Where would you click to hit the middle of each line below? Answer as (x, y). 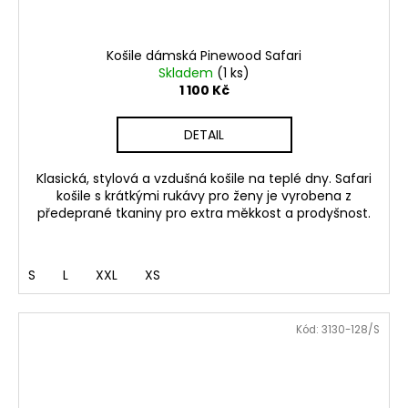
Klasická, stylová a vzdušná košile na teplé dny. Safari (204, 179)
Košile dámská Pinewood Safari (204, 56)
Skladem (188, 73)
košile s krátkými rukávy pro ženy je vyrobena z (204, 196)
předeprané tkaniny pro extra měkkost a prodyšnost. (204, 214)
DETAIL (204, 135)
